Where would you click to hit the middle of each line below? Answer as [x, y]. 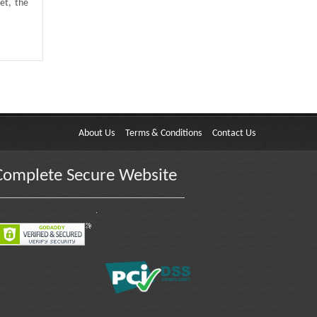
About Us [97, 133]
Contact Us [234, 133]
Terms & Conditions [163, 133]
